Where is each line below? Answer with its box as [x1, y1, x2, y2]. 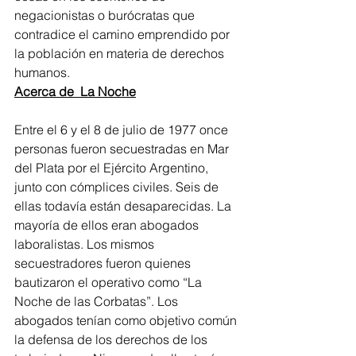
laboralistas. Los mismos [14, 236, 157, 252]
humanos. [14, 64, 70, 80]
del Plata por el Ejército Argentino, [14, 160, 211, 176]
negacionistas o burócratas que [14, 7, 198, 23]
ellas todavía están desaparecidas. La [14, 198, 234, 214]
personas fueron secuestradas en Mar [14, 141, 232, 157]
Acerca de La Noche [14, 83, 136, 99]
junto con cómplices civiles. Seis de [14, 179, 222, 195]
